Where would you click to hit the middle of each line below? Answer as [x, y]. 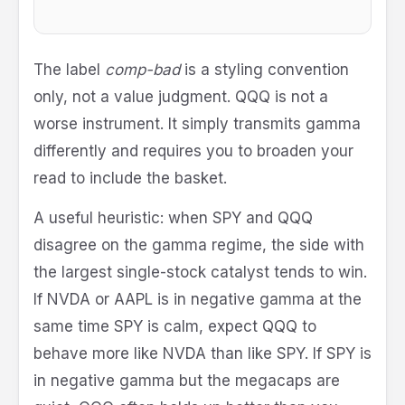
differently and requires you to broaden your [193, 151]
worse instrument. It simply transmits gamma [197, 124]
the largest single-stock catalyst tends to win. [200, 273]
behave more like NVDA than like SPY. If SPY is [202, 354]
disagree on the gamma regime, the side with [199, 245]
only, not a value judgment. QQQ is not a [181, 97]
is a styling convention [264, 70]
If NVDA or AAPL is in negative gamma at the [198, 300]
